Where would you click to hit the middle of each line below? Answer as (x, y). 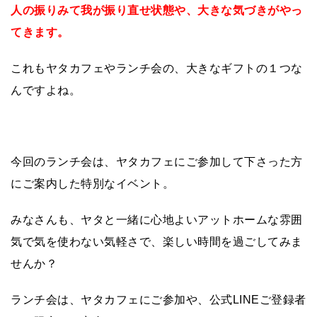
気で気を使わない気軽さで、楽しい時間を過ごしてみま (157, 241)
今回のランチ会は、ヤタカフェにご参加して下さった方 (157, 161)
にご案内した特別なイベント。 (92, 183)
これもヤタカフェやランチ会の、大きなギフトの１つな (157, 68)
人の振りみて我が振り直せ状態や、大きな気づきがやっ (157, 10)
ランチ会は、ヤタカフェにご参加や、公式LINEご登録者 (158, 299)
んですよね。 (46, 90)
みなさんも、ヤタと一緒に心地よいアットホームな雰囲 (157, 219)
